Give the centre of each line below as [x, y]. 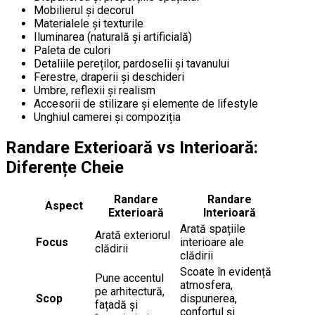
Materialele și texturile [89, 23]
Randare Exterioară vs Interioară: [132, 147]
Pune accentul [129, 278]
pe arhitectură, [130, 292]
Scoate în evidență [226, 272]
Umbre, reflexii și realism [95, 90]
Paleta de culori [72, 50]
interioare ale [212, 243]
